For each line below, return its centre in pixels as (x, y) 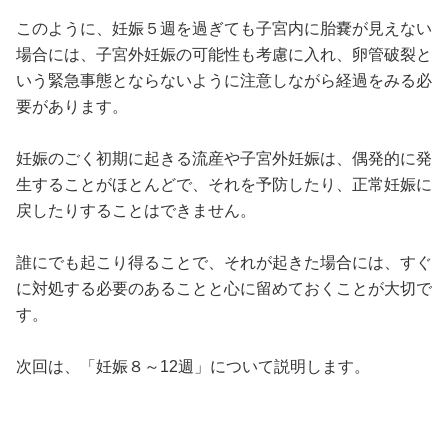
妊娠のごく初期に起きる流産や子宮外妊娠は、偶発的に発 (224, 159)
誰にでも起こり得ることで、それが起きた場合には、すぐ (224, 263)
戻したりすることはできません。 (136, 211)
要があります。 (72, 107)
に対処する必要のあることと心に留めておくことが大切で (224, 289)
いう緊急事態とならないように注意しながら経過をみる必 (224, 81)
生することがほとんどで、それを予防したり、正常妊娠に (224, 185)
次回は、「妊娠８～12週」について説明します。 (193, 367)
